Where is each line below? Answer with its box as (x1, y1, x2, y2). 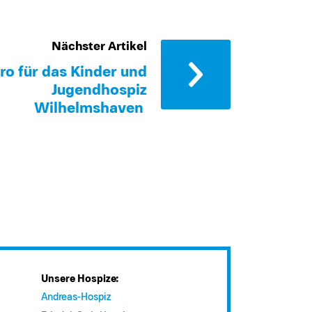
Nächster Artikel (52, 40, 147, 54)
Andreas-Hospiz (40, 292, 111, 303)
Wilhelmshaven (34, 101, 147, 117)
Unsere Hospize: (40, 274, 118, 285)
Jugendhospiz (52, 83, 147, 99)
